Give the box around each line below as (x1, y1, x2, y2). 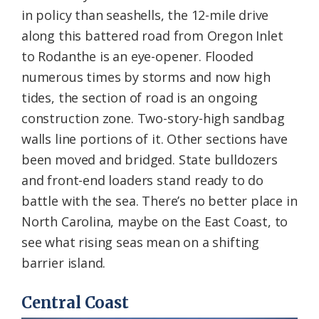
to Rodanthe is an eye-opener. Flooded (21, 48, 253, 66)
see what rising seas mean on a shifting (21, 234, 259, 251)
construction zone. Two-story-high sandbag (21, 110, 285, 127)
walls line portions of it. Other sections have (21, 130, 288, 148)
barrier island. (21, 254, 106, 272)
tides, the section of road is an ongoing (21, 89, 258, 107)
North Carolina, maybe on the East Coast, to (21, 213, 288, 231)
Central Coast (21, 293, 129, 313)
